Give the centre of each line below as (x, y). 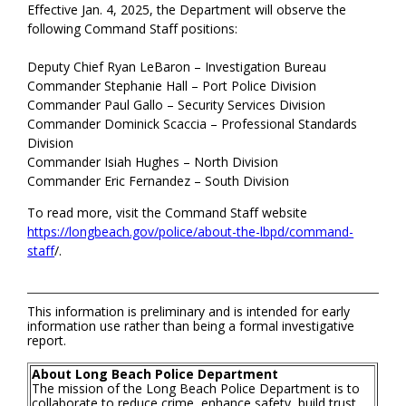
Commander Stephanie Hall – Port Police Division (174, 86)
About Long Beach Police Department (155, 374)
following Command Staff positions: (135, 29)
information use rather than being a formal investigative (191, 326)
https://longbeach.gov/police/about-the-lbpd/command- (191, 232)
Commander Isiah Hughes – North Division (155, 162)
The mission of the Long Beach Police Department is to (196, 389)
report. (47, 341)
